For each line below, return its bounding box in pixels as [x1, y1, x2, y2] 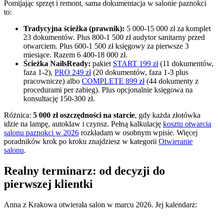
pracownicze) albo [23, 77, 82, 86]
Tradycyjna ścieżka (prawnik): [23, 24, 125, 33]
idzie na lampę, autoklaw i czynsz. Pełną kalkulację [4, 120, 163, 128]
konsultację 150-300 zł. [23, 94, 95, 103]
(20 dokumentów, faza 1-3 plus [91, 68, 188, 77]
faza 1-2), [23, 68, 54, 77]
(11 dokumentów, [158, 59, 214, 68]
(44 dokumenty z [145, 77, 199, 86]
